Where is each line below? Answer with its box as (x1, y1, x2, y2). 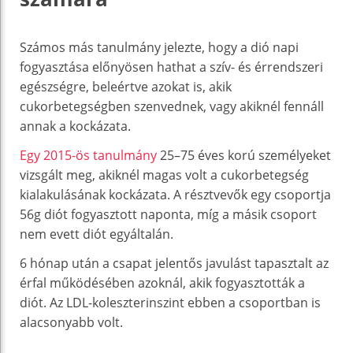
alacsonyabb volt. (20, 313, 123, 331)
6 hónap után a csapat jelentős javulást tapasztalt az (20, 254, 329, 272)
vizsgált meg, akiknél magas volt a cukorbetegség (20, 165, 309, 184)
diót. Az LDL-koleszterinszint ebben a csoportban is (20, 293, 321, 311)
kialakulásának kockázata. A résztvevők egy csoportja (20, 185, 331, 203)
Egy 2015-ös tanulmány (20, 146, 157, 164)
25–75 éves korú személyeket (157, 146, 331, 164)
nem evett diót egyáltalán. (20, 225, 173, 243)
